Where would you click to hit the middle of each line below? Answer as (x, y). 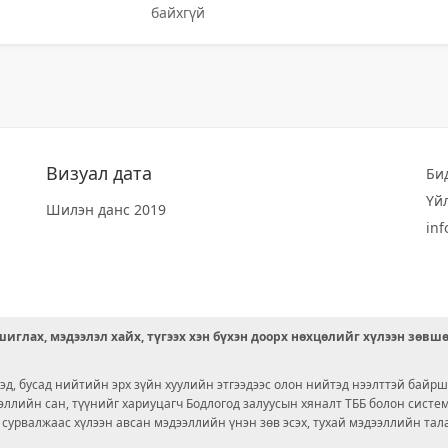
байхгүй (177, 12)
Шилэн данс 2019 (106, 209)
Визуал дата (99, 173)
